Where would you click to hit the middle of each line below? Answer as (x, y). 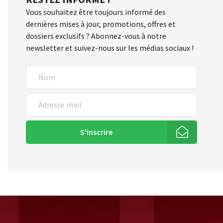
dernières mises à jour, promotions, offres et (101, 24)
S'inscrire (97, 132)
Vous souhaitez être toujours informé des (96, 12)
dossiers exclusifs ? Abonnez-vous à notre (96, 36)
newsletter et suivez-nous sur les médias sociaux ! (110, 48)
